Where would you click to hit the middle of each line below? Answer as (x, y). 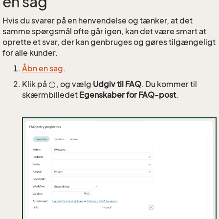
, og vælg (75, 84)
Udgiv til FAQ (117, 84)
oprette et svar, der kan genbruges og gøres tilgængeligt (109, 42)
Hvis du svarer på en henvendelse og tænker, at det (98, 21)
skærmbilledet (51, 95)
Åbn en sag (43, 68)
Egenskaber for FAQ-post (128, 95)
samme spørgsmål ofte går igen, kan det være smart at (104, 31)
